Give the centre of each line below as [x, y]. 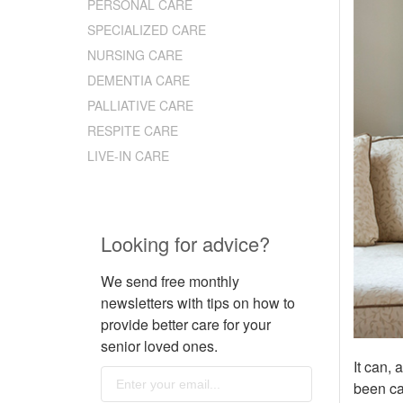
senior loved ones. [159, 346]
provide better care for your [186, 325]
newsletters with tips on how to [198, 303]
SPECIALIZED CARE [147, 30]
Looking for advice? [185, 244]
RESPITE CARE [133, 131]
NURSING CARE [135, 55]
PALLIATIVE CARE [140, 106]
